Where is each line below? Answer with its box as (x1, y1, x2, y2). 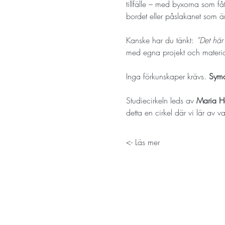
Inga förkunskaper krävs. (126, 70, 209, 82)
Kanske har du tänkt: (126, 34, 196, 46)
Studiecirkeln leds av (126, 94, 196, 106)
